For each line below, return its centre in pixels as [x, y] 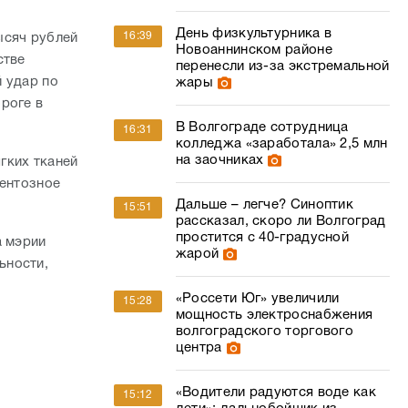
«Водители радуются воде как [275, 393]
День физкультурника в [254, 34]
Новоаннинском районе [254, 50]
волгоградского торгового [265, 331]
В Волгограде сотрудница [262, 127]
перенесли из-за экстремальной [282, 66]
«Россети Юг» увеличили [257, 299]
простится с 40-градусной [262, 238]
